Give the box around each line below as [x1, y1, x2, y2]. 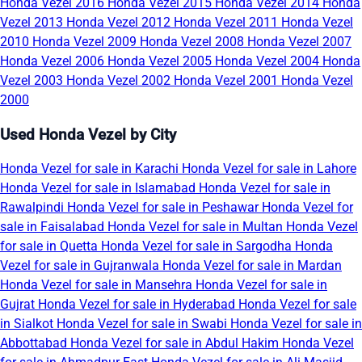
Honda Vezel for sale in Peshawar [67, 200, 262, 216]
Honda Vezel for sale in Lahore [182, 161, 356, 177]
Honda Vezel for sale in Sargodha [101, 238, 295, 255]
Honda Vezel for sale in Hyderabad [38, 297, 238, 313]
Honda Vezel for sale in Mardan [162, 258, 342, 274]
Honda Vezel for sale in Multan [107, 219, 286, 235]
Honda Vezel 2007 [247, 33, 351, 49]
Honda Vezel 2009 [32, 33, 140, 49]
